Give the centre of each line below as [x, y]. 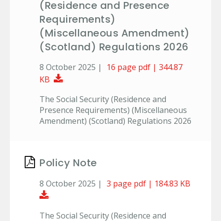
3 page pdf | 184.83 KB [150, 183]
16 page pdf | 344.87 [145, 67]
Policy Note [68, 163]
